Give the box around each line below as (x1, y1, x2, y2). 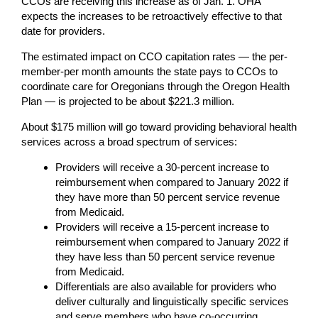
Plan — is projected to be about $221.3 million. (21, 94, 234, 107)
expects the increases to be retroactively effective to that (21, 9, 282, 22)
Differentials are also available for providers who (55, 280, 276, 292)
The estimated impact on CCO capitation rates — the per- (21, 50, 287, 62)
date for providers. (21, 24, 105, 37)
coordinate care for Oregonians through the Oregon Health (21, 79, 290, 92)
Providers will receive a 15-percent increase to (55, 220, 269, 233)
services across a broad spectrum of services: (21, 135, 237, 148)
